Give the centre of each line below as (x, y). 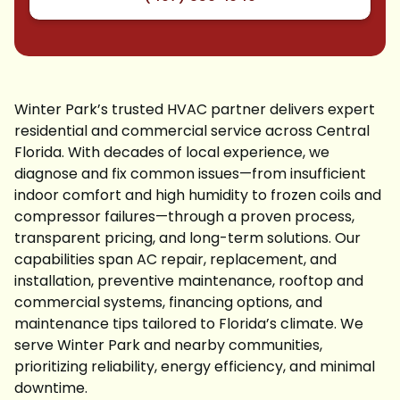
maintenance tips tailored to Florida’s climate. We (189, 323)
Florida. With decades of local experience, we (172, 152)
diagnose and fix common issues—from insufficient (190, 173)
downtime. (51, 387)
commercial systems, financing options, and (168, 302)
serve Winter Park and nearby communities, (168, 345)
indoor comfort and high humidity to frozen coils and (198, 195)
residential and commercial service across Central (192, 130)
